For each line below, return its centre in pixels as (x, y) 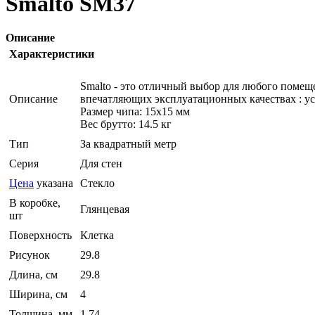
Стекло (97, 184)
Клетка (97, 236)
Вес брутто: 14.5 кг (126, 124)
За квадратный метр (128, 144)
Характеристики (52, 54)
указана (53, 184)
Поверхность (40, 236)
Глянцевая (105, 210)
